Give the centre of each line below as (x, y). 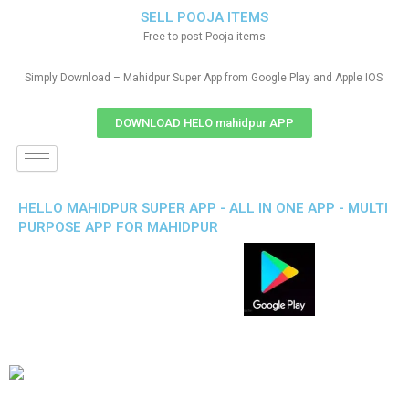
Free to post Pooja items (204, 37)
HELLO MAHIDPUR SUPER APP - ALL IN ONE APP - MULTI (203, 208)
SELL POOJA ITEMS (204, 17)
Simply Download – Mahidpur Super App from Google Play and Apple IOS (204, 78)
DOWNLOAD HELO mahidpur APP (204, 123)
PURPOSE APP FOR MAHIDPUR (118, 227)
